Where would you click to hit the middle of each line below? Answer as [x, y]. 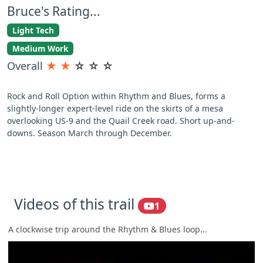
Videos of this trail [76, 204]
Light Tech [33, 30]
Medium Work [40, 48]
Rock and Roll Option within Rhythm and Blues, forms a [116, 96]
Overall [26, 65]
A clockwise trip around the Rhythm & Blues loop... [108, 230]
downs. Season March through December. [90, 133]
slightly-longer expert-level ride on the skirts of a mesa [115, 108]
